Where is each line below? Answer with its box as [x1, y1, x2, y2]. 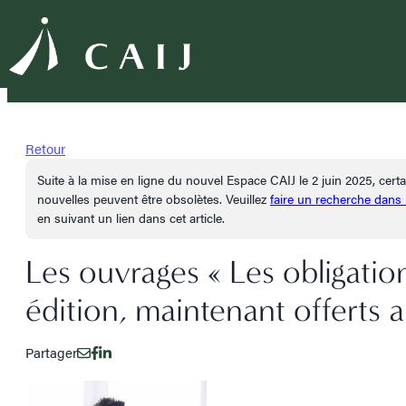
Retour [25, 139, 65, 158]
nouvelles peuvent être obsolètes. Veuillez [37, 189, 270, 208]
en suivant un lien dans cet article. [37, 208, 225, 227]
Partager [25, 343, 77, 362]
